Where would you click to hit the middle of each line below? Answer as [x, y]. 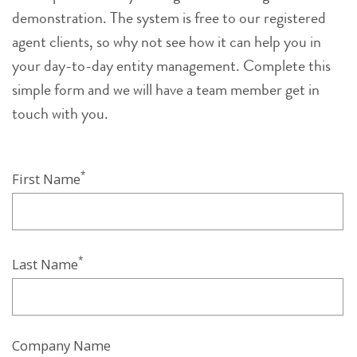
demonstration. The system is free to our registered [169, 18]
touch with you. [60, 113]
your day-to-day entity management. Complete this [171, 65]
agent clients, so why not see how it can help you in [167, 41]
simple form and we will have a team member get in [166, 89]
